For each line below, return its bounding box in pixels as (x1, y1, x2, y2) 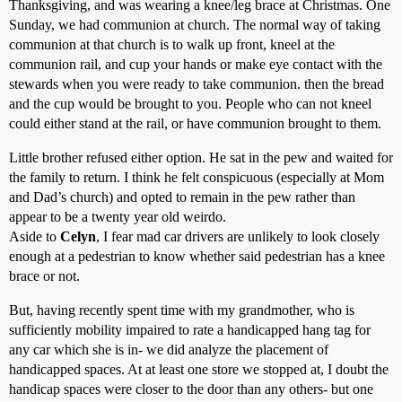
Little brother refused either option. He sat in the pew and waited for (9, 149, 393, 165)
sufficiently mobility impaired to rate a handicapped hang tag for (9, 321, 371, 337)
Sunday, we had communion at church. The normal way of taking (9, 16, 380, 32)
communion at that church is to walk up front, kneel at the (9, 36, 335, 52)
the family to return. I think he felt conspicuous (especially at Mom (9, 169, 384, 185)
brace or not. (9, 267, 80, 284)
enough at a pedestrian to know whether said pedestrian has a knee (9, 248, 385, 264)
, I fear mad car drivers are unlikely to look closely (96, 228, 380, 244)
